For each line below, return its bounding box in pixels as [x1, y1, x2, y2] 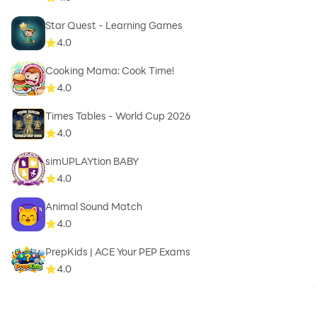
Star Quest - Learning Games [45, 18, 183, 33]
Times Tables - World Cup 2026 [45, 109, 190, 123]
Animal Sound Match [45, 200, 142, 214]
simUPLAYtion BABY [45, 154, 139, 168]
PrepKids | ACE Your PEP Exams [45, 245, 190, 259]
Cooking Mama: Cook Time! [45, 64, 174, 78]
